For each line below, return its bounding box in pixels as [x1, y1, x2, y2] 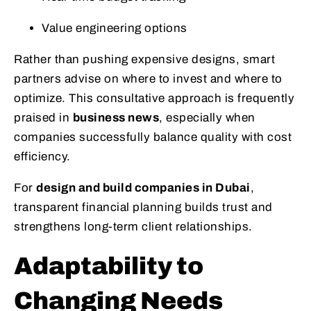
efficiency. [14, 149, 71, 163]
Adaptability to [14, 252, 203, 279]
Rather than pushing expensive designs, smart [14, 52, 275, 66]
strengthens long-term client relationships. [14, 219, 253, 233]
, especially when [159, 110, 255, 124]
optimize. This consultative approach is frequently [14, 91, 294, 105]
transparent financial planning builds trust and [14, 200, 273, 214]
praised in [14, 110, 73, 124]
